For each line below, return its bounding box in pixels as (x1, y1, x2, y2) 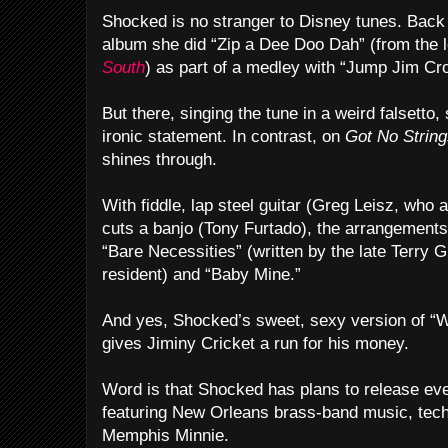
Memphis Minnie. (102, 426, 229, 445)
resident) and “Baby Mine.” (102, 265, 301, 284)
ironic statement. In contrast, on (102, 127, 345, 146)
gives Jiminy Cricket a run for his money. (102, 334, 409, 353)
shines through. (102, 150, 217, 169)
